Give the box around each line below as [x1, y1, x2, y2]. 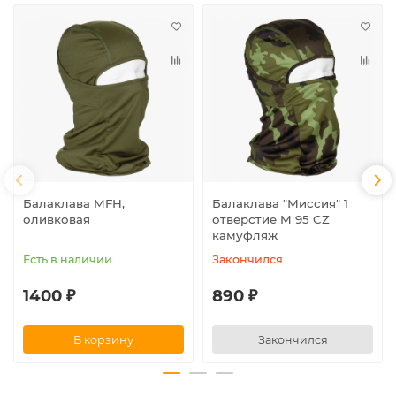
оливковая [23, 212, 90, 227]
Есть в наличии [23, 253, 112, 267]
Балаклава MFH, [23, 196, 125, 211]
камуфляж [212, 228, 278, 243]
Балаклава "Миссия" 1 [212, 196, 348, 211]
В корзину [73, 332, 133, 346]
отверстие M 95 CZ [212, 212, 330, 227]
